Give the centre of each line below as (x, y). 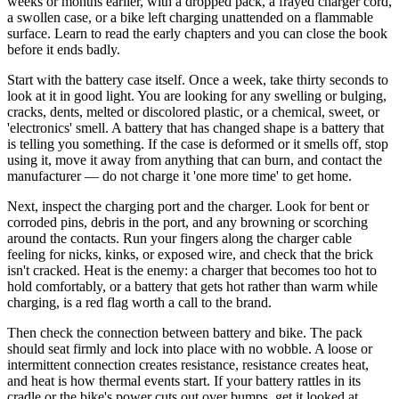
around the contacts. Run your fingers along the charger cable (179, 238)
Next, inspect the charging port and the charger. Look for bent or (188, 206)
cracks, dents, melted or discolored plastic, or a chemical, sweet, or (193, 111)
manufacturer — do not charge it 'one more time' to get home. (179, 175)
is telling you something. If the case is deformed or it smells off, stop (198, 143)
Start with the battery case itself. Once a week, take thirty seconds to (198, 79)
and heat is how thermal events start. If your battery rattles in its (184, 380)
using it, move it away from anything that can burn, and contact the (195, 159)
